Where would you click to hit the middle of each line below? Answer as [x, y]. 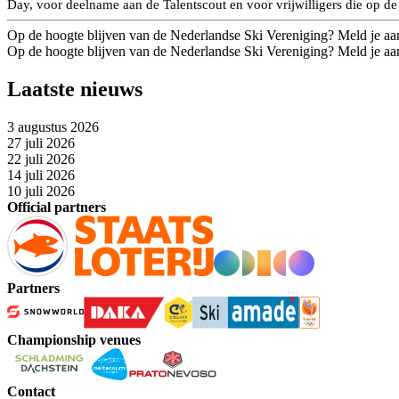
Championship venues [74, 339]
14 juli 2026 [41, 175]
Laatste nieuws [75, 90]
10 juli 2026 [41, 191]
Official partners [57, 207]
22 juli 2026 [41, 159]
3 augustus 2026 [53, 126]
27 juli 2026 [41, 142]
